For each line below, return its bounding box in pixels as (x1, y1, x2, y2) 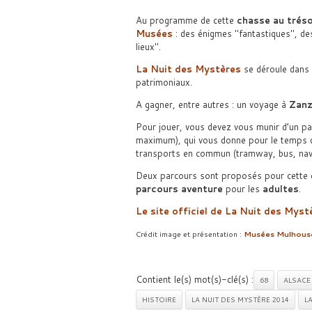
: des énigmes (172, 27, 235, 40)
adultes (262, 182, 299, 195)
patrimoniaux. (135, 76, 192, 88)
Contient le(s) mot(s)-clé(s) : (135, 273, 253, 286)
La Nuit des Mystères (135, 63, 241, 75)
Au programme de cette (135, 14, 237, 26)
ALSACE (283, 275, 311, 285)
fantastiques (238, 27, 290, 40)
